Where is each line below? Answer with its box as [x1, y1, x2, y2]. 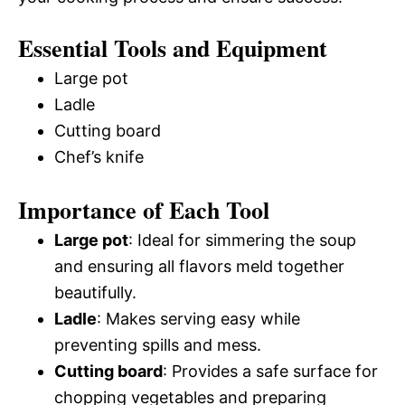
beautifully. [54, 283, 137, 302]
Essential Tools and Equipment [18, 31, 327, 65]
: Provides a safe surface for [163, 362, 378, 381]
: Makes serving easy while [97, 309, 300, 328]
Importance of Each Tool [18, 193, 269, 227]
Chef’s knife [54, 147, 144, 166]
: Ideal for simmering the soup [128, 231, 356, 250]
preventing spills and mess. [54, 335, 261, 354]
